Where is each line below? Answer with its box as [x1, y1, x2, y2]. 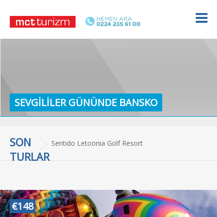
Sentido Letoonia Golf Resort [51, 139, 143, 148]
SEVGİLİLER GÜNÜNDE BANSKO [15, 96, 157, 109]
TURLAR [10, 149, 49, 164]
